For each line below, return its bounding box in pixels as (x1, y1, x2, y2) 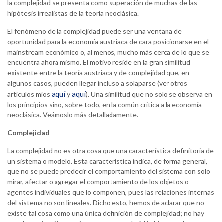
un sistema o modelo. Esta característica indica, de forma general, (7, 157, 207, 166)
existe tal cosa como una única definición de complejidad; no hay (7, 209, 204, 218)
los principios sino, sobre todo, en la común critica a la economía (7, 100, 202, 109)
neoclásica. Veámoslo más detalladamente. (7, 111, 140, 119)
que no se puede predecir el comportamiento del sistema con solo (7, 167, 210, 176)
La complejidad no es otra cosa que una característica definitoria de (7, 146, 214, 155)
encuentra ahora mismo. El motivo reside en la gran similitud (7, 58, 190, 67)
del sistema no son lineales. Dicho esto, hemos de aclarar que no (7, 198, 204, 207)
